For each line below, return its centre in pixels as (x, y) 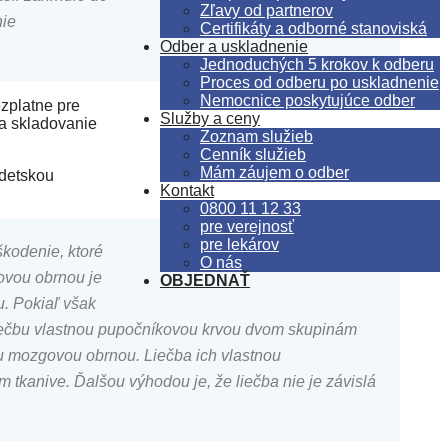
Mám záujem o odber (274, 172)
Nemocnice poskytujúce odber (307, 100)
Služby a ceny (210, 118)
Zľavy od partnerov (266, 10)
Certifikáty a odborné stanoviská (313, 28)
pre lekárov (239, 244)
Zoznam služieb (256, 136)
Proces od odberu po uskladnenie (319, 82)
